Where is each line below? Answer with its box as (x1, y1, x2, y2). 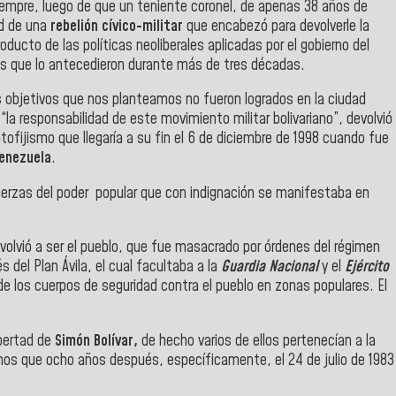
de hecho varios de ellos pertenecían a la (138, 331, 376, 353)
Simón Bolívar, (51, 331, 138, 353)
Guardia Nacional (221, 256, 322, 278)
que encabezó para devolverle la (183, 15, 369, 37)
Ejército (345, 256, 389, 278)
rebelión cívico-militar (50, 15, 183, 37)
